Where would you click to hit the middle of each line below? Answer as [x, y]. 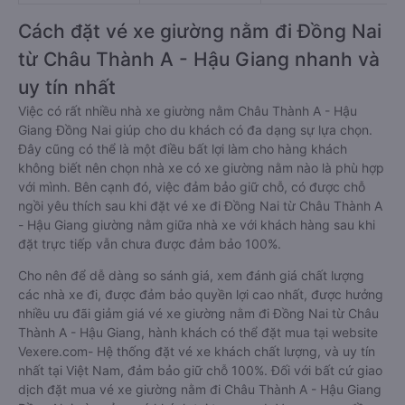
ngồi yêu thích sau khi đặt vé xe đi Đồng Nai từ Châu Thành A [200, 206]
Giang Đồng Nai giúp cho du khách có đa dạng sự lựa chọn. [195, 130]
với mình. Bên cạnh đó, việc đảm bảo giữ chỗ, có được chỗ [192, 187]
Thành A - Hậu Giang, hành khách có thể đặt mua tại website [198, 332]
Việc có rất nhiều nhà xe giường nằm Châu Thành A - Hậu [188, 111]
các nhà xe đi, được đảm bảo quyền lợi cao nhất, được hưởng [201, 294]
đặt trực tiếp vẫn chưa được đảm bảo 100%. [150, 244]
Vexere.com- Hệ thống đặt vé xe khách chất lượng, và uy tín [197, 351]
